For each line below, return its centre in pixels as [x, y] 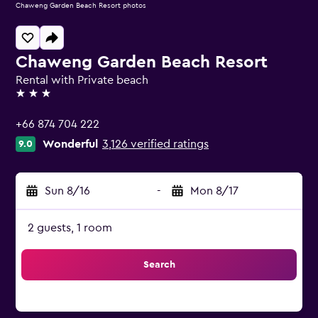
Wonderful [70, 144]
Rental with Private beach [82, 80]
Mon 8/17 [214, 191]
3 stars [32, 99]
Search [159, 265]
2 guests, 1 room [70, 228]
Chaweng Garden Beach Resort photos [81, 6]
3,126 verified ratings [155, 144]
